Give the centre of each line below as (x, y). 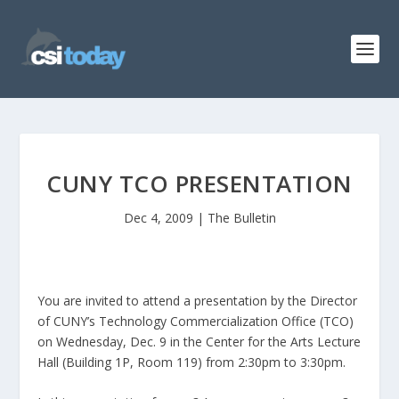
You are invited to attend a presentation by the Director (198, 301)
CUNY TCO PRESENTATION (199, 183)
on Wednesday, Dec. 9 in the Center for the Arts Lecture (199, 342)
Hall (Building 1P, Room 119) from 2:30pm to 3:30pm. (192, 362)
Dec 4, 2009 (158, 218)
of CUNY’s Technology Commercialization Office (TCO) (196, 321)
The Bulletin (241, 218)
